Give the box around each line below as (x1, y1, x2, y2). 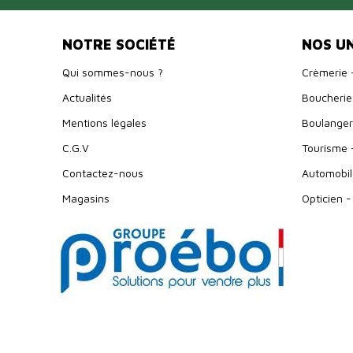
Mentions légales (62, 115, 147, 129)
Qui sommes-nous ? (62, 65, 163, 79)
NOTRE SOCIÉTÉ (62, 35, 176, 53)
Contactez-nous (62, 165, 143, 180)
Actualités (62, 90, 112, 104)
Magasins (62, 191, 110, 205)
